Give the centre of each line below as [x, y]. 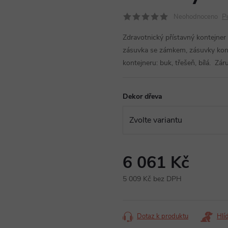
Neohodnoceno [196, 17]
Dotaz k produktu [163, 216]
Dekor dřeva [142, 96]
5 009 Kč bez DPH [152, 179]
